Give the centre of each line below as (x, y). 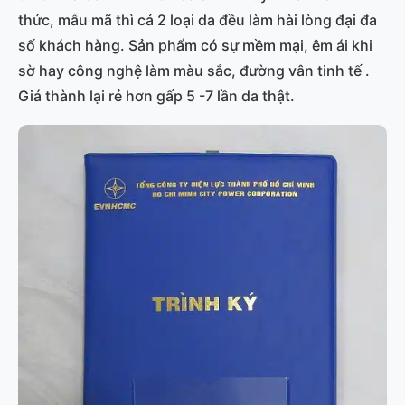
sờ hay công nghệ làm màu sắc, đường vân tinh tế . (194, 71)
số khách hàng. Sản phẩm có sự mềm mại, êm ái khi (195, 46)
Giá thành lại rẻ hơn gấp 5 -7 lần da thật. (156, 96)
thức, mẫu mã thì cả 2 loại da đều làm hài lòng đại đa (198, 20)
